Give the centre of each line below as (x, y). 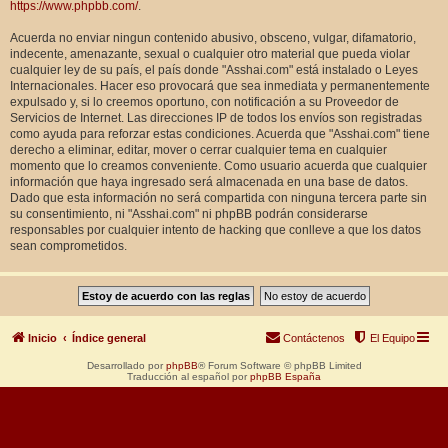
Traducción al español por (188, 376)
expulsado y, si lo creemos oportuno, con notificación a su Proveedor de (204, 102)
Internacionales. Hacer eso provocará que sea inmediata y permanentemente (220, 86)
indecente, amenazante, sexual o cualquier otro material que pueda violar (210, 54)
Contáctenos (314, 338)
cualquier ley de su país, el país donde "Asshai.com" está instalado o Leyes (214, 70)
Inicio (42, 338)
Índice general (109, 338)
